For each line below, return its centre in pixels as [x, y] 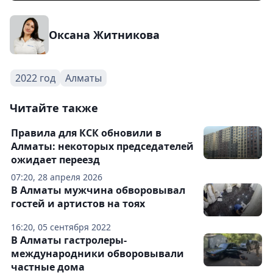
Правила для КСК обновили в [86, 133]
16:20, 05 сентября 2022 [61, 227]
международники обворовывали [97, 253]
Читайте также [54, 108]
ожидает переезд [55, 159]
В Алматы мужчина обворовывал [98, 190]
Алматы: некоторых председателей [102, 146]
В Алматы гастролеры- [69, 240]
